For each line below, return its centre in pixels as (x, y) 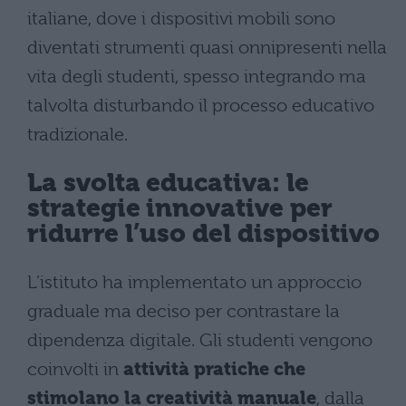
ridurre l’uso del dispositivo (203, 234)
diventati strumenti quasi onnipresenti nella (207, 47)
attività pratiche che (214, 369)
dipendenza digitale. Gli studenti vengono (200, 340)
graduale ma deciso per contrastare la (184, 311)
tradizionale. (77, 134)
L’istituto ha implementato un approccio (194, 282)
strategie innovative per (180, 208)
